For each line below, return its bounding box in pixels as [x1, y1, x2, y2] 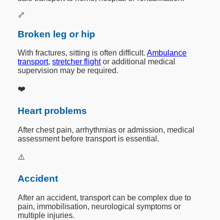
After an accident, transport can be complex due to [18, 193, 192, 202]
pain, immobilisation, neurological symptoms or [18, 202, 181, 211]
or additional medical [101, 57, 176, 66]
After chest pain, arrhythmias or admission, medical [18, 125, 195, 134]
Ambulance [147, 49, 187, 57]
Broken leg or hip [18, 28, 96, 39]
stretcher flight [52, 57, 101, 66]
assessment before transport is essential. [18, 134, 160, 143]
